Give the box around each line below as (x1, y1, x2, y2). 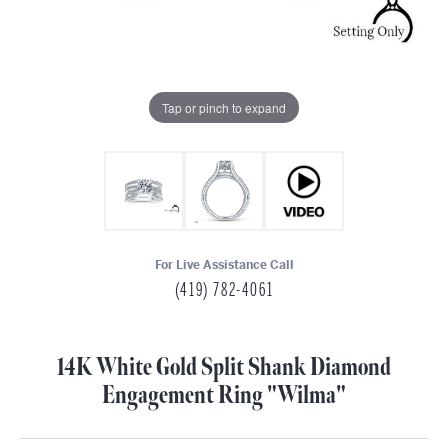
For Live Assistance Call (154, 257, 294, 273)
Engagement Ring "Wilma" (102, 381, 346, 410)
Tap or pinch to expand (162, 98, 286, 116)
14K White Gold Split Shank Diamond (57, 353, 391, 382)
